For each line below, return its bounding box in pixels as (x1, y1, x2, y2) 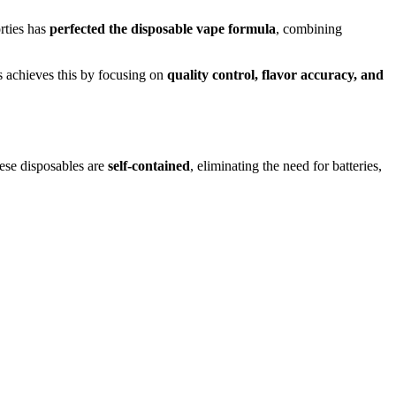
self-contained (108, 158, 190, 174)
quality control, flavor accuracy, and (167, 67, 384, 83)
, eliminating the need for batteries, (190, 158, 382, 174)
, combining (276, 21, 342, 37)
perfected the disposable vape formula (49, 21, 276, 37)
